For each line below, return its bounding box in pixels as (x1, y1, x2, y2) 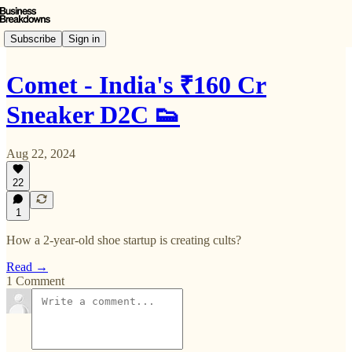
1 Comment (6, 274, 64, 288)
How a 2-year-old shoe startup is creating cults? (6, 233, 241, 247)
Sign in (68, 32, 100, 45)
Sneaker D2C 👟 (6, 101, 180, 130)
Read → (6, 260, 48, 273)
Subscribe (10, 32, 56, 45)
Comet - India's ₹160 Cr (6, 71, 266, 100)
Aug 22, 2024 (6, 146, 75, 160)
